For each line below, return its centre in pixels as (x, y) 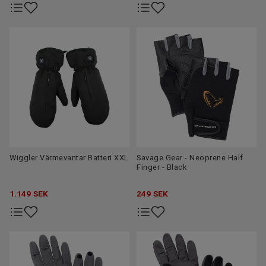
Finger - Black (161, 167)
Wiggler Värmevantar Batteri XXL (69, 158)
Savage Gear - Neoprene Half (190, 158)
